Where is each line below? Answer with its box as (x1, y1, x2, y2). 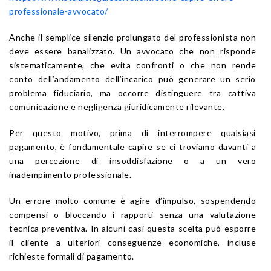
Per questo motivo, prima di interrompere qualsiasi (9, 127, 256, 138)
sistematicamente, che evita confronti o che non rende (9, 59, 256, 70)
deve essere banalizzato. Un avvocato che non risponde (9, 45, 256, 56)
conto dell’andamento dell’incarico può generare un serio (9, 73, 256, 84)
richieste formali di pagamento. (9, 250, 134, 261)
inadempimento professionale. (9, 169, 131, 180)
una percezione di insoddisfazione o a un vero (9, 155, 256, 166)
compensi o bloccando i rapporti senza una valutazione (9, 209, 256, 220)
